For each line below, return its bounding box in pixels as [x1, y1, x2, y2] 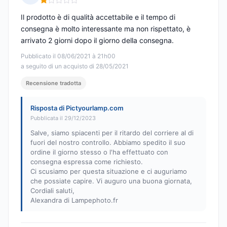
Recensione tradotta [26, 80, 81, 87]
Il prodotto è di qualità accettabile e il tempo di [21, 13, 175, 22]
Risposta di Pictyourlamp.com [30, 104, 124, 112]
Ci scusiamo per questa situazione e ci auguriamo [30, 167, 187, 176]
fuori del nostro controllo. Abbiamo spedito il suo [30, 138, 185, 147]
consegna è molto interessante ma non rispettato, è [21, 24, 191, 33]
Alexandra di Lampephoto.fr [30, 196, 118, 205]
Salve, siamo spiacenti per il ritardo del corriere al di [30, 129, 194, 137]
